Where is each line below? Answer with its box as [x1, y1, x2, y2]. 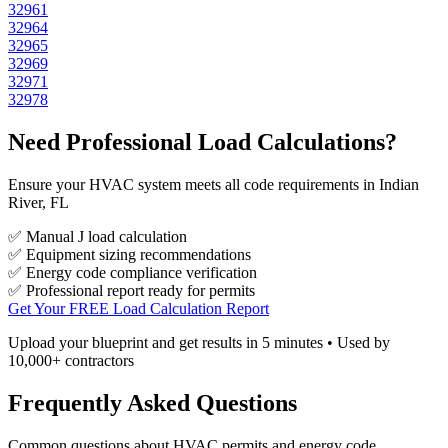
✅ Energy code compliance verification [8, 264, 257, 282]
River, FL [8, 194, 69, 212]
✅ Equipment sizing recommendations [8, 246, 251, 264]
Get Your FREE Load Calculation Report [8, 300, 269, 318]
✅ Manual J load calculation [8, 228, 187, 246]
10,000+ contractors [8, 352, 134, 370]
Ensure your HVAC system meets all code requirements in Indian [8, 176, 419, 194]
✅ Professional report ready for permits [8, 282, 255, 300]
